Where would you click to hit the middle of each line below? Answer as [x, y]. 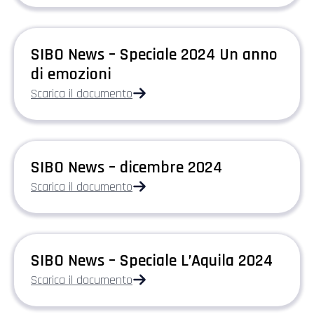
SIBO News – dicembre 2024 [127, 167]
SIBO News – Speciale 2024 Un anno [154, 54]
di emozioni [71, 74]
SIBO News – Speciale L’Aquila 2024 [152, 260]
